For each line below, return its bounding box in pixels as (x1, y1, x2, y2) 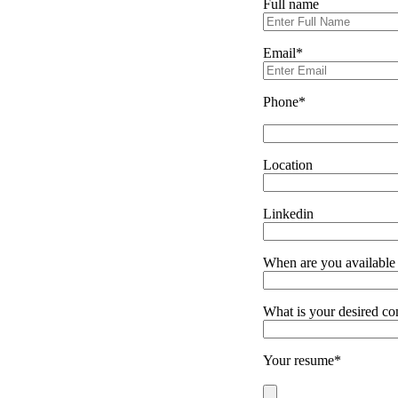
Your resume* (263, 352, 341, 368)
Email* (263, 44, 303, 60)
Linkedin (263, 205, 314, 221)
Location (263, 156, 313, 172)
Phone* (263, 93, 306, 109)
